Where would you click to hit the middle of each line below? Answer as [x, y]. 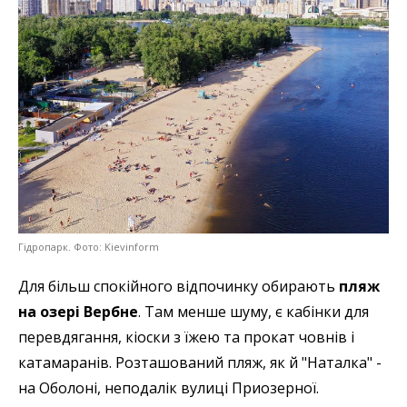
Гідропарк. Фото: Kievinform [89, 247]
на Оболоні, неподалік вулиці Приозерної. [169, 388]
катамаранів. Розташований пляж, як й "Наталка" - [200, 363]
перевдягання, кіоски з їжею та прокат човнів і [186, 338]
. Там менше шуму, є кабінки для [253, 312]
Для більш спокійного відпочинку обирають [177, 287]
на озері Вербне [78, 312]
